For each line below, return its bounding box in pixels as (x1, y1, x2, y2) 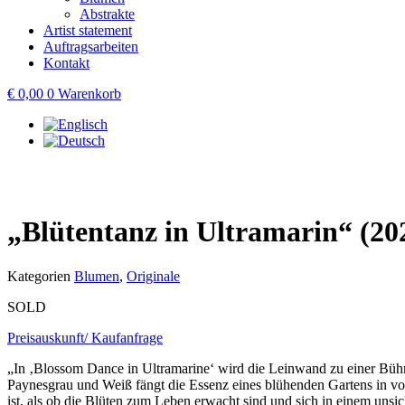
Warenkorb (58, 86, 121, 101)
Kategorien (7, 268, 71, 284)
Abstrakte (80, 6, 135, 22)
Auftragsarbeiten (43, 39, 138, 54)
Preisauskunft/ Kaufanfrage (7, 329, 163, 345)
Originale (127, 268, 180, 284)
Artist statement (43, 23, 132, 38)
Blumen (74, 268, 119, 284)
